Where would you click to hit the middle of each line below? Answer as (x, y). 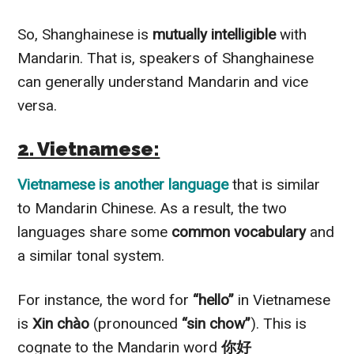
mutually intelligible (213, 34)
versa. (38, 105)
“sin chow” (217, 323)
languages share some (95, 232)
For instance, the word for (105, 299)
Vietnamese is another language (123, 184)
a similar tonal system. (91, 255)
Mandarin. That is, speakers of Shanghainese (166, 58)
